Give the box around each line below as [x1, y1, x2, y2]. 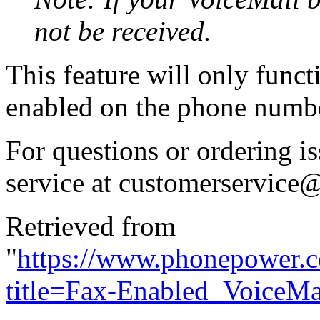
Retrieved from [6, 210, 176, 241]
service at [6, 166, 119, 198]
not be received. [34, 15, 211, 46]
